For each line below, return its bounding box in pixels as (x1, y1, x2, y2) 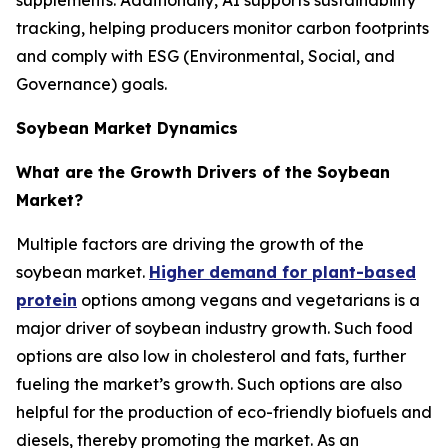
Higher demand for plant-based (149, 261, 416, 282)
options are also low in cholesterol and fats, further (16, 345, 406, 366)
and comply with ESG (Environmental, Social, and (16, 45, 395, 66)
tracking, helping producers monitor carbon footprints (16, 17, 429, 38)
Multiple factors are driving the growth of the (16, 233, 364, 254)
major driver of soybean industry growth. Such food (16, 317, 413, 338)
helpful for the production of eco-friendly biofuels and (16, 401, 432, 422)
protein (16, 289, 77, 310)
